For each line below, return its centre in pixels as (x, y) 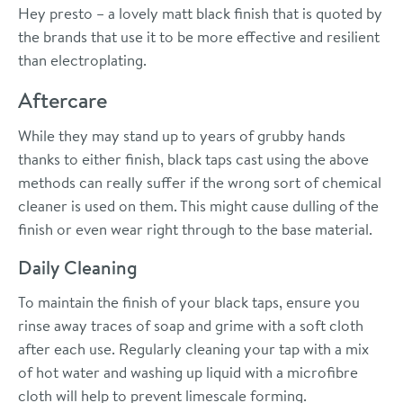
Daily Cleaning (78, 268)
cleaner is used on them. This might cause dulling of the (198, 206)
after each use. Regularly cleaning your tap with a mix (193, 349)
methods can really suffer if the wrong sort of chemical (200, 183)
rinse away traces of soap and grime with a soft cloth (191, 326)
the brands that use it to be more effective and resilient (199, 37)
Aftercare (63, 100)
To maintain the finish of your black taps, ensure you (189, 302)
